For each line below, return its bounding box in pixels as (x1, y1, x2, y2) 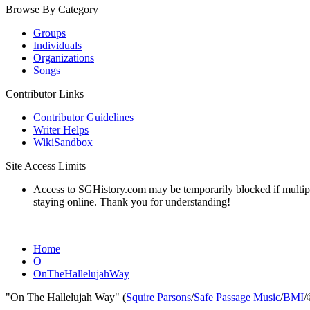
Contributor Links (6, 88, 84, 100)
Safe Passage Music (194, 291, 280, 303)
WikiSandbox (33, 136, 93, 148)
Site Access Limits (6, 160, 86, 172)
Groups (33, 27, 66, 39)
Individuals (33, 39, 82, 51)
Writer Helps (33, 124, 89, 136)
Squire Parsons (126, 291, 191, 303)
